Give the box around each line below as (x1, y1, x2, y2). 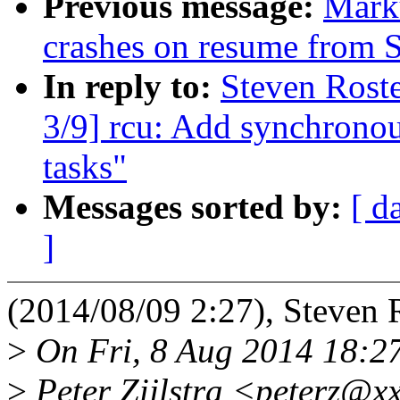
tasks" (43, 147, 127, 187)
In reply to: (43, 67, 221, 106)
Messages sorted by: (43, 187, 351, 227)
